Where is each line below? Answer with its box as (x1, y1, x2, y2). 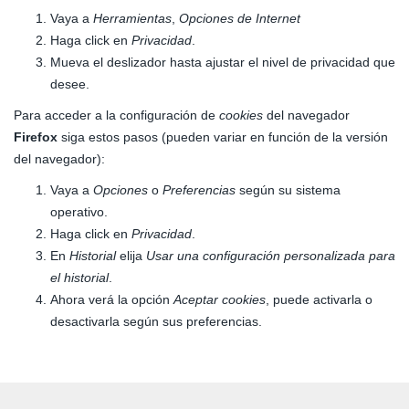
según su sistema (236, 183, 341, 197)
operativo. (50, 204, 108, 219)
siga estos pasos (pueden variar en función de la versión (58, 130, 388, 144)
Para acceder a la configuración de (14, 108, 219, 122)
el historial (50, 270, 109, 285)
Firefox (14, 130, 58, 144)
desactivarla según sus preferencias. (50, 314, 262, 329)
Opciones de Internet (179, 11, 300, 26)
